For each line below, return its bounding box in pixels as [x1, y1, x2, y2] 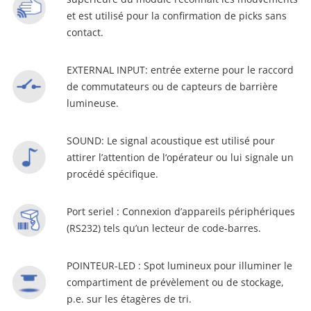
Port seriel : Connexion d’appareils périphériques [67, 205, 295, 218]
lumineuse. [67, 96, 119, 110]
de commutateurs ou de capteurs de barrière [67, 80, 278, 93]
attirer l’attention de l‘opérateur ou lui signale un [67, 151, 294, 164]
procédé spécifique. [67, 167, 158, 180]
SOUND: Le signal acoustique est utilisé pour [67, 134, 275, 147]
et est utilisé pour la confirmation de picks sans [67, 9, 287, 22]
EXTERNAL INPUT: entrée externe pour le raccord [67, 63, 294, 76]
